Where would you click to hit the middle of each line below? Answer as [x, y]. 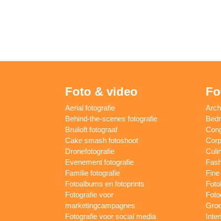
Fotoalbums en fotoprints [105, 184]
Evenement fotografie [99, 162]
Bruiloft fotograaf [91, 129]
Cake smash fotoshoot [102, 140]
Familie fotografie [92, 173]
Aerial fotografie [90, 108]
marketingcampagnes [100, 205]
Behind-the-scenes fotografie [111, 118]
